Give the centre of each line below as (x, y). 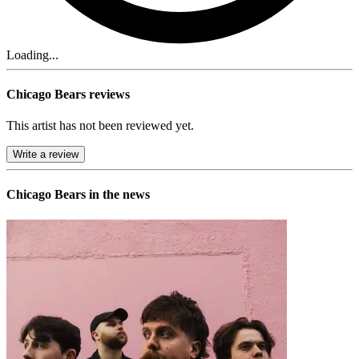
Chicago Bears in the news (78, 195)
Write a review (46, 155)
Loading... (32, 54)
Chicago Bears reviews (68, 94)
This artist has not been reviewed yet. (100, 126)
